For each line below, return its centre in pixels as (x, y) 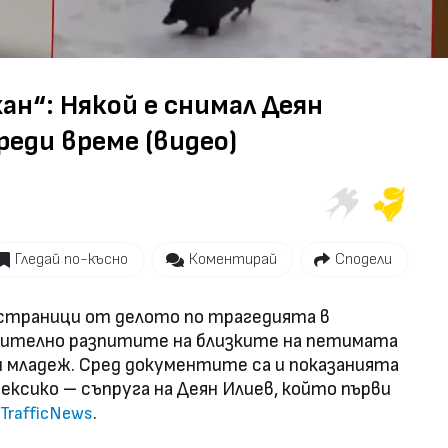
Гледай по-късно (71, 259)
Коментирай (232, 259)
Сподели (363, 259)
